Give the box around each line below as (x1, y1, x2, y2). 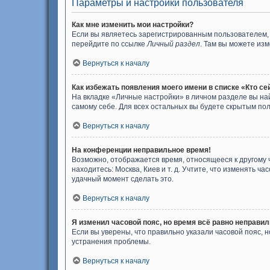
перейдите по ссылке (72, 40, 147, 48)
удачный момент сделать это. (72, 175, 174, 183)
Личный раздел (147, 40, 200, 48)
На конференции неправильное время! (72, 146, 211, 154)
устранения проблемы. (72, 237, 151, 246)
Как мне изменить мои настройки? (72, 20, 193, 29)
